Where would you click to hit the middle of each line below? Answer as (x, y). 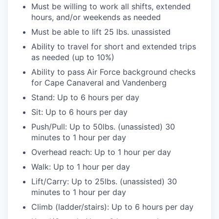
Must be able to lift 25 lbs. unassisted (101, 32)
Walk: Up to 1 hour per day (81, 167)
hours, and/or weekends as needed (96, 17)
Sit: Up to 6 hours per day (79, 112)
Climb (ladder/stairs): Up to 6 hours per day (112, 207)
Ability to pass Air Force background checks (113, 72)
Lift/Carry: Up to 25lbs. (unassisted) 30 (104, 182)
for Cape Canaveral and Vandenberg (99, 83)
